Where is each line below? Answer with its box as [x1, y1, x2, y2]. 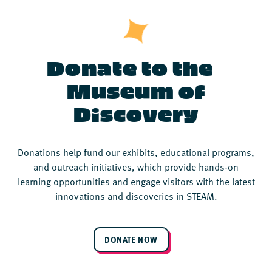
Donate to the [47, 54, 225, 80]
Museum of [67, 77, 205, 103]
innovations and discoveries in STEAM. [55, 188, 217, 202]
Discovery [73, 100, 199, 126]
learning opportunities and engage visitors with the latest [17, 174, 255, 188]
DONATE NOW [104, 233, 158, 245]
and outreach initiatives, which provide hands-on [33, 159, 239, 173]
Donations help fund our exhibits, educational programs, [18, 144, 254, 158]
